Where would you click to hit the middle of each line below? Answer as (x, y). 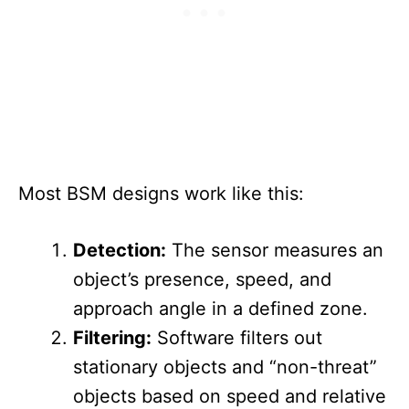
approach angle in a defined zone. (220, 309)
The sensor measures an (275, 251)
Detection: (120, 251)
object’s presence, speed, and (202, 280)
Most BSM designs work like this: (161, 194)
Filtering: (112, 338)
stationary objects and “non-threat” (225, 367)
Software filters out (237, 338)
